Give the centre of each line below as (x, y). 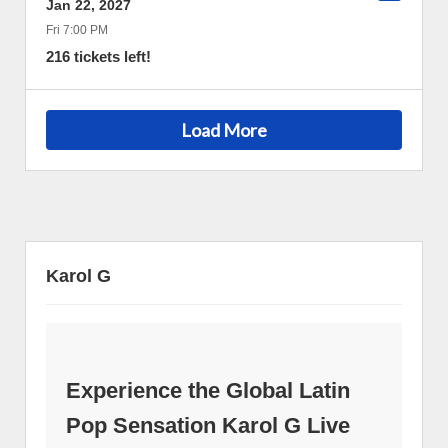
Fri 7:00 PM (77, 30)
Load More (224, 129)
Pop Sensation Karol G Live (208, 425)
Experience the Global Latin (208, 390)
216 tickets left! (98, 56)
